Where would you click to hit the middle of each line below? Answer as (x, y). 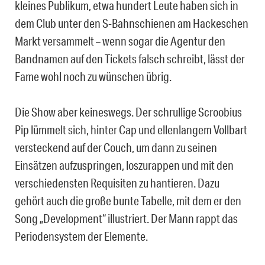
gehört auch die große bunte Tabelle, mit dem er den (128, 200)
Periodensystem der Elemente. (81, 236)
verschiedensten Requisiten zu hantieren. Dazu (117, 182)
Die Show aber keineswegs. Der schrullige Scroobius (128, 112)
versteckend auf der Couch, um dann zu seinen (116, 147)
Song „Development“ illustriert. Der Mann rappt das (126, 218)
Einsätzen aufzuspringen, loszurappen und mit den (124, 165)
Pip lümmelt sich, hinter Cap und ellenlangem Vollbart (131, 129)
